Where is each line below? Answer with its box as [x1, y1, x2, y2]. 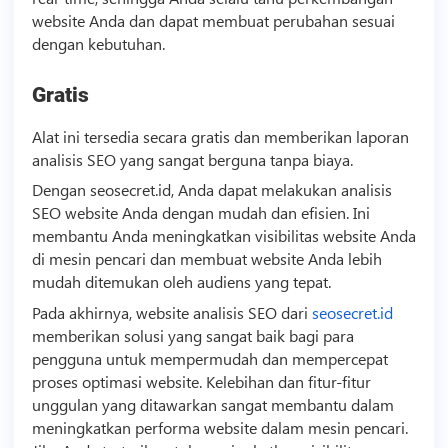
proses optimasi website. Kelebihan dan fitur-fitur [31, 371, 371, 393]
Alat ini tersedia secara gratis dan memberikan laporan [31, 125, 409, 147]
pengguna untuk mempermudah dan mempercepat [31, 348, 388, 370]
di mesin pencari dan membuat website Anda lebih [31, 248, 382, 270]
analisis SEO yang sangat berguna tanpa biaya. [31, 148, 353, 170]
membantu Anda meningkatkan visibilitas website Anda [31, 225, 416, 247]
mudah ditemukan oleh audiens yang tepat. [31, 271, 331, 293]
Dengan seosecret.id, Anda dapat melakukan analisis [31, 179, 392, 201]
